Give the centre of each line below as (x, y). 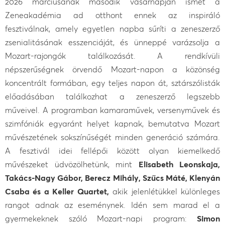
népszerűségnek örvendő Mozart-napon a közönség (113, 69)
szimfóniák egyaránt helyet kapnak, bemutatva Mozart (113, 123)
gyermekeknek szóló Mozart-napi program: (101, 218)
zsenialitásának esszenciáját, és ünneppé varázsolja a (113, 42)
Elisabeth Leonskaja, (179, 164)
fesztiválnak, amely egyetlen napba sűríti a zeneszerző (113, 28)
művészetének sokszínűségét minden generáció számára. (113, 137)
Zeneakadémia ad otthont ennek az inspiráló (113, 15)
